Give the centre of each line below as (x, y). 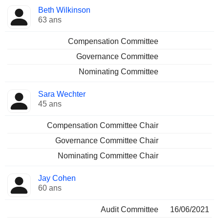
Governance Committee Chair (107, 141)
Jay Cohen (57, 178)
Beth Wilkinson (64, 10)
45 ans (50, 104)
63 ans (50, 20)
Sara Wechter (62, 94)
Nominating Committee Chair (108, 156)
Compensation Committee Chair (103, 125)
